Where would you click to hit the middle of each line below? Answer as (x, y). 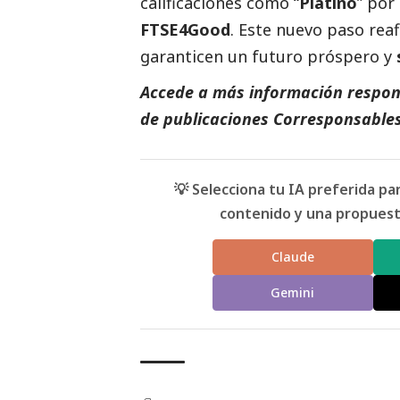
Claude (292, 257)
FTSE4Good (185, 29)
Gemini (293, 293)
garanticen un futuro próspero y (268, 56)
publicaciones (218, 118)
